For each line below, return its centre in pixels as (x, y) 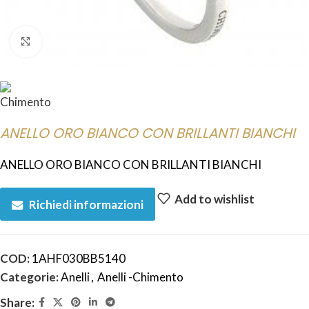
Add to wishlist (214, 199)
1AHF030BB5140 (79, 258)
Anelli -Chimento (140, 277)
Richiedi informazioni (86, 204)
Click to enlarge (80, 42)
